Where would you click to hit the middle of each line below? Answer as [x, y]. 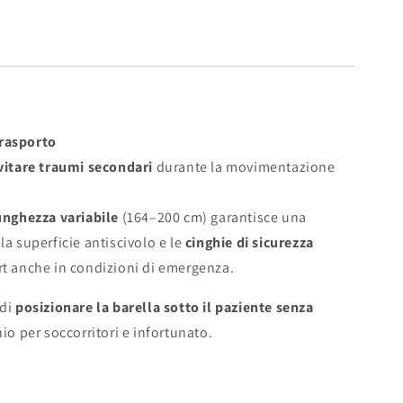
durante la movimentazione [244, 167]
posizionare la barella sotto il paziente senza [165, 308]
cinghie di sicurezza [249, 243]
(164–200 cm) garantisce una [213, 218]
